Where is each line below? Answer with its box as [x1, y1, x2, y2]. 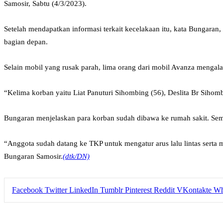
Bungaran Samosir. [4, 152, 63, 160]
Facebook [12, 185, 43, 194]
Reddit [154, 185, 175, 194]
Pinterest [125, 185, 152, 194]
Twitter [45, 185, 67, 194]
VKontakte [177, 185, 212, 194]
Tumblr [100, 185, 123, 194]
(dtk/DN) [63, 152, 90, 160]
